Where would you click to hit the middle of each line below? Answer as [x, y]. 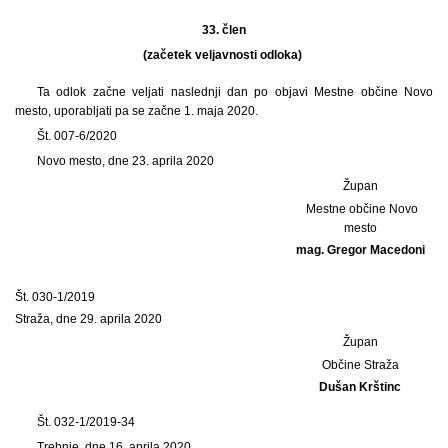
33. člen [224, 29]
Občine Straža [361, 364]
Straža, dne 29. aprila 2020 [88, 319]
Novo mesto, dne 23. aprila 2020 [125, 160]
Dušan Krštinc [362, 387]
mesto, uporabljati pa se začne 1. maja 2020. [136, 110]
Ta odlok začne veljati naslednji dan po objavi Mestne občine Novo [234, 91]
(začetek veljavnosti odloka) [224, 54]
